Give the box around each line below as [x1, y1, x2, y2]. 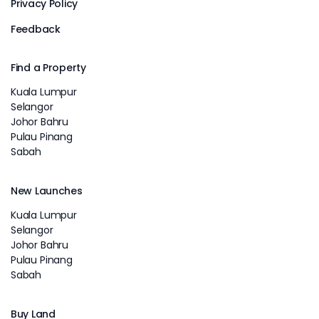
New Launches [11, 183, 83, 198]
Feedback [11, 21, 61, 36]
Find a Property [11, 60, 86, 75]
